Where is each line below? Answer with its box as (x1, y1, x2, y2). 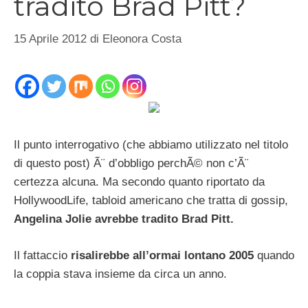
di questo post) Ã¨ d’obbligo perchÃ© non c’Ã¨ (14, 157, 249, 170)
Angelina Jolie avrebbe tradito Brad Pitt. (14, 212, 234, 226)
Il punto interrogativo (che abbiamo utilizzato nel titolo (14, 138, 288, 152)
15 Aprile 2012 (14, 32, 87, 45)
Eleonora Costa (102, 32, 181, 45)
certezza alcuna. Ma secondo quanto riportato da (14, 175, 265, 189)
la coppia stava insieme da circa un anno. (14, 267, 227, 280)
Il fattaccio (14, 248, 71, 262)
